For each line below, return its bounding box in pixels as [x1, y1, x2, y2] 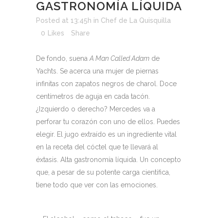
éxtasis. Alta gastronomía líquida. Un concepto [36, 156, 181, 163]
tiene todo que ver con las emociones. [36, 181, 158, 189]
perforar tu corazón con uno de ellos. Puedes [36, 118, 180, 126]
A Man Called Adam [90, 54, 149, 62]
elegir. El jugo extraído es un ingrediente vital [36, 130, 177, 138]
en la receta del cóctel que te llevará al [36, 143, 158, 151]
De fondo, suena [36, 54, 90, 62]
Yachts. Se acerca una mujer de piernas [36, 67, 159, 75]
